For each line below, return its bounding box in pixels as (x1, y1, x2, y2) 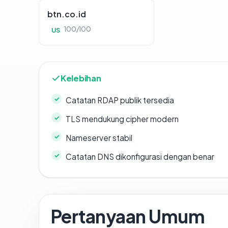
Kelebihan (61, 73, 101, 84)
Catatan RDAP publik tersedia (66, 95, 174, 105)
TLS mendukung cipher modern (66, 114, 179, 124)
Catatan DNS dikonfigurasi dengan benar (66, 152, 214, 162)
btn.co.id (47, 9, 86, 20)
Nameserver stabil (66, 133, 132, 143)
